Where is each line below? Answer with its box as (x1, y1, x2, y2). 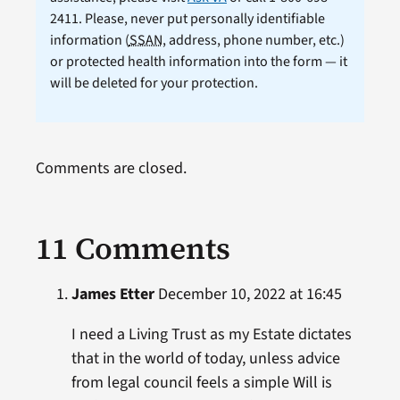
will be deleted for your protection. (49, 73, 258, 94)
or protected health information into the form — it (49, 52, 347, 72)
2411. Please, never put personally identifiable (49, 9, 325, 29)
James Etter (71, 283, 154, 306)
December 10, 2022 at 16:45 (154, 283, 342, 306)
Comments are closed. (35, 157, 187, 180)
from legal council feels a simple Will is (71, 371, 332, 395)
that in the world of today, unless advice (71, 347, 340, 371)
